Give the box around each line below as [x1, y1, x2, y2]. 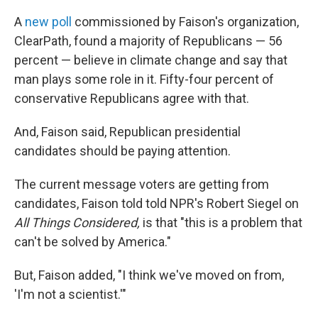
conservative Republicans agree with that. [14, 91, 249, 106]
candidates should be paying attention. [14, 143, 231, 159]
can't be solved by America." [14, 234, 171, 250]
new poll [25, 14, 72, 30]
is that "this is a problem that [143, 215, 302, 231]
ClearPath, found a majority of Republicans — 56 [14, 33, 283, 49]
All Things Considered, [14, 215, 143, 231]
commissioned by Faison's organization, [72, 14, 299, 30]
